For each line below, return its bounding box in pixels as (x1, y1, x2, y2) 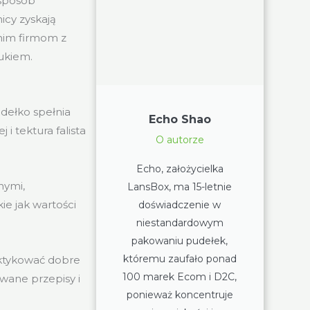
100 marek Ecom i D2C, (122, 270, 237, 283)
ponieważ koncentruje (126, 288, 233, 301)
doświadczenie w (138, 198, 221, 211)
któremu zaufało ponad (122, 252, 237, 265)
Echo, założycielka (136, 162, 224, 175)
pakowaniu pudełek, (131, 234, 228, 247)
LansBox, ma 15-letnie (127, 180, 232, 193)
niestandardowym (136, 216, 224, 229)
